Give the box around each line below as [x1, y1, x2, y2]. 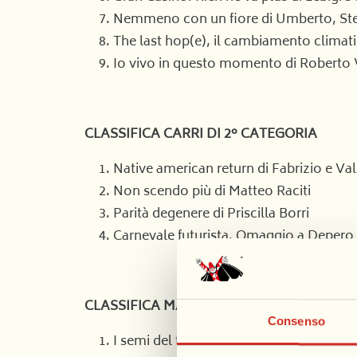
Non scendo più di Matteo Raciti [113, 181, 311, 203]
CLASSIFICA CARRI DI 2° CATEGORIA [84, 124, 317, 146]
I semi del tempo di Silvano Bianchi [113, 331, 329, 353]
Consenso [268, 314, 325, 328]
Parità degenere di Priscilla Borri [113, 203, 309, 226]
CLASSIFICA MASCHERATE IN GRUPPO [84, 296, 331, 318]
